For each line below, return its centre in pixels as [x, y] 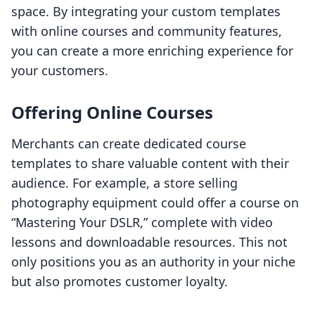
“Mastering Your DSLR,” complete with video [142, 223]
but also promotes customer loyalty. [120, 282]
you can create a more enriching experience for [152, 51]
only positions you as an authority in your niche [153, 262]
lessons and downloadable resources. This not [149, 242]
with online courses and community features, [147, 31]
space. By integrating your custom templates [146, 12]
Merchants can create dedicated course [129, 144]
